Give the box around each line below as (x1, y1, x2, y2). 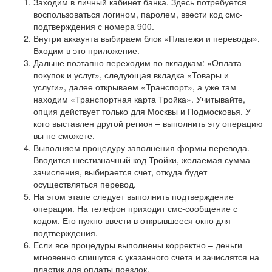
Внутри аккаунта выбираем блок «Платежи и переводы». (33, 32, 260, 44)
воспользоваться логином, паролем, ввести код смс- (33, 7, 243, 20)
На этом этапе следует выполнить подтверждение (33, 189, 234, 202)
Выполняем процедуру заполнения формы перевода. (33, 141, 250, 154)
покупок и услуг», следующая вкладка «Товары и (33, 68, 229, 81)
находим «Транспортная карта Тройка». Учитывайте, (33, 92, 245, 105)
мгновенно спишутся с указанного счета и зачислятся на (33, 250, 259, 263)
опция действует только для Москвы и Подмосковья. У (33, 104, 251, 117)
